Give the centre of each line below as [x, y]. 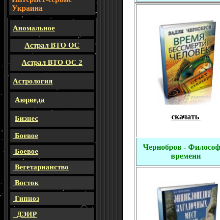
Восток [27, 183]
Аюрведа [30, 100]
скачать [186, 117]
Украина [27, 8]
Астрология [33, 81]
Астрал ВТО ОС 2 [52, 62]
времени [186, 156]
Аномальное [34, 28]
